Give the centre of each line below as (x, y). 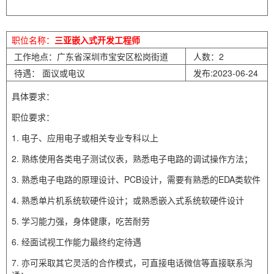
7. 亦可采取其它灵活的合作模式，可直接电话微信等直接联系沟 (132, 262)
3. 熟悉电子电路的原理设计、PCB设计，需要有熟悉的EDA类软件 (136, 179)
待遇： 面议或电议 (48, 73)
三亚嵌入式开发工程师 (97, 40)
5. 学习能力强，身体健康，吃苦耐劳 (81, 221)
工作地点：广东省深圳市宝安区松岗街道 (90, 56)
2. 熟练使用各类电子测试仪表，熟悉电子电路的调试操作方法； (132, 158)
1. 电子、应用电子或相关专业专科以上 (85, 138)
